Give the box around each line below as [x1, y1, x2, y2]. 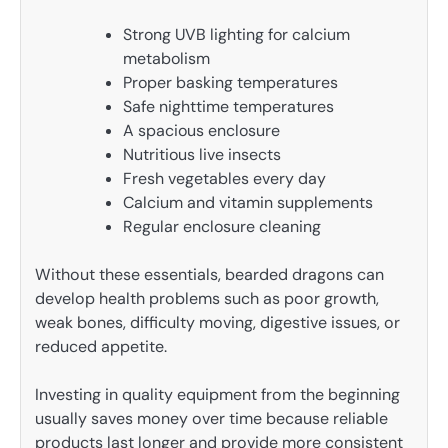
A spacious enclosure [123, 120, 280, 142]
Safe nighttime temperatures [123, 96, 334, 118]
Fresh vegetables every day [123, 168, 326, 190]
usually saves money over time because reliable [35, 408, 388, 430]
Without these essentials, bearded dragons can [35, 264, 384, 286]
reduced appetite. [35, 336, 167, 358]
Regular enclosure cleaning [123, 216, 321, 238]
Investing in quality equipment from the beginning [35, 384, 400, 406]
